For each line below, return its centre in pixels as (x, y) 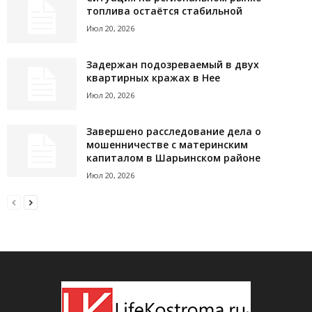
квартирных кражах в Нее (153, 78)
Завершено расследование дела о (174, 132)
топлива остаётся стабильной (164, 11)
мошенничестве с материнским (167, 145)
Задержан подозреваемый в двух (173, 65)
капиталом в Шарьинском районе (173, 158)
